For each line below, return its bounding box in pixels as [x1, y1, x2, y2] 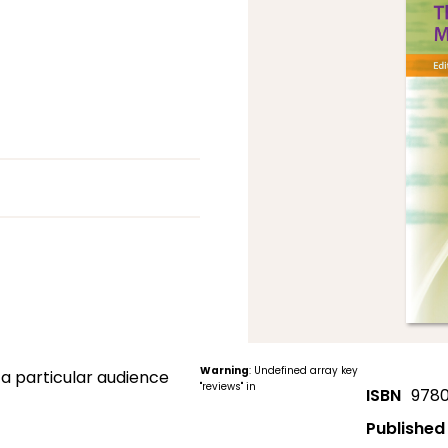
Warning [200, 363, 250, 379]
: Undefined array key [249, 363, 359, 379]
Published [365, 417, 445, 441]
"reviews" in [200, 379, 257, 395]
